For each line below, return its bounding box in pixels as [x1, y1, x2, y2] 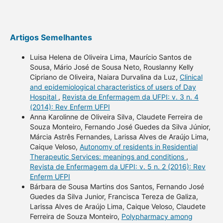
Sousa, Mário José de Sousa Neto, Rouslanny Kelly [29, 63, 194, 72]
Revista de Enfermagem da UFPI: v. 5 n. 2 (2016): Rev [29, 162, 206, 171]
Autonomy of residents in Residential [79, 142, 198, 151]
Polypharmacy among [121, 212, 193, 221]
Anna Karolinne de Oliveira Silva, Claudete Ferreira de [29, 112, 203, 121]
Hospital [29, 93, 58, 102]
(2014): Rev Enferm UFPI [29, 103, 110, 111]
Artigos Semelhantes [9, 32, 92, 43]
